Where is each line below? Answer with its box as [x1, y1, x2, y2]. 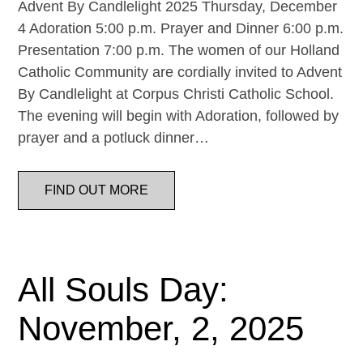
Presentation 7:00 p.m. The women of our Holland [18, 42, 340, 58]
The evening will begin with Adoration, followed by [18, 108, 340, 124]
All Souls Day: [18, 271, 229, 309]
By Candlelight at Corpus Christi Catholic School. [18, 86, 335, 102]
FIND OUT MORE [45, 183, 149, 197]
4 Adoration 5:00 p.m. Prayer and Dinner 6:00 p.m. [18, 20, 344, 36]
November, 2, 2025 [18, 310, 305, 348]
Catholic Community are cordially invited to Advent [18, 64, 343, 80]
